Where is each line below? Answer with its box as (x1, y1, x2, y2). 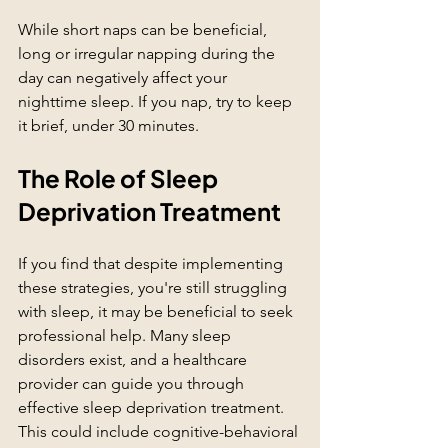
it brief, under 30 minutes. (18, 116, 199, 136)
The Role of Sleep (18, 163, 222, 194)
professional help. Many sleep (18, 326, 235, 346)
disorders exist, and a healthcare (18, 350, 251, 370)
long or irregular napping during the (18, 44, 279, 64)
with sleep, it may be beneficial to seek (18, 302, 297, 322)
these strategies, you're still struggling (18, 278, 291, 298)
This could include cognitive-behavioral (18, 422, 302, 442)
